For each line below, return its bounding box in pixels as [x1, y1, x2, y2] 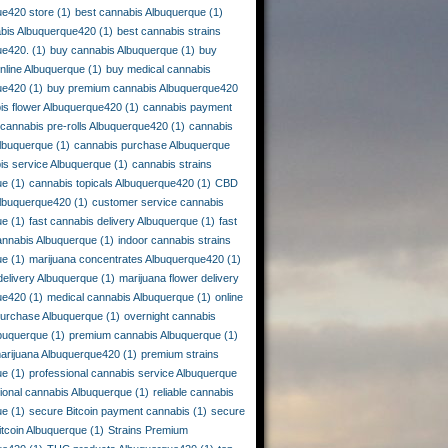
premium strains [141, 348, 219, 360]
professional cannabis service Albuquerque [29, 367, 237, 379]
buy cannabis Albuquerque [50, 44, 178, 56]
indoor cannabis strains [118, 234, 231, 246]
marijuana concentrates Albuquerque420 [29, 253, 224, 265]
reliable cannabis [153, 386, 234, 398]
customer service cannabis [92, 196, 224, 208]
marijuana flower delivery [119, 272, 239, 284]
